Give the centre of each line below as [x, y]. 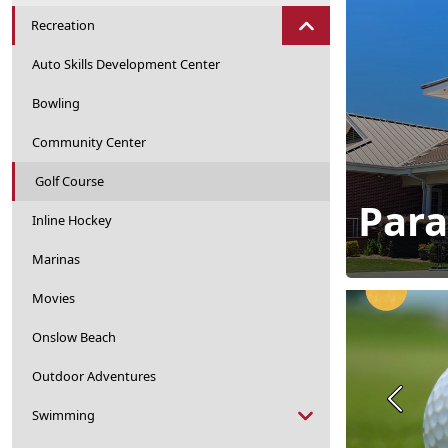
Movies [53, 298]
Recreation [63, 25]
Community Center [89, 142]
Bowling [56, 103]
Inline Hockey [72, 220]
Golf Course [69, 181]
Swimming [63, 415]
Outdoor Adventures [94, 376]
